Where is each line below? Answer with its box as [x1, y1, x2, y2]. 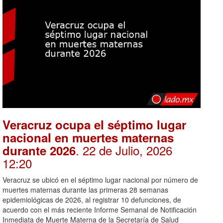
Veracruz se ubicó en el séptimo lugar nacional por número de [2, 175, 198, 185]
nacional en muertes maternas [2, 129, 174, 146]
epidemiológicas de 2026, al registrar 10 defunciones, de [2, 195, 181, 205]
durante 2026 [2, 142, 76, 159]
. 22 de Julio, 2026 [76, 141, 172, 159]
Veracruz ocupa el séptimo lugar [2, 116, 186, 133]
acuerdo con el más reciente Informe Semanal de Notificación [2, 205, 197, 215]
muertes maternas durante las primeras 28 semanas [2, 185, 168, 195]
